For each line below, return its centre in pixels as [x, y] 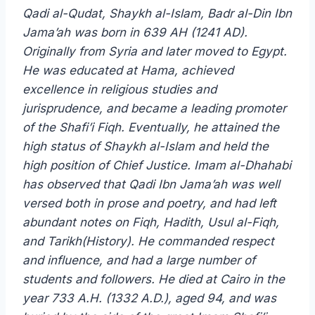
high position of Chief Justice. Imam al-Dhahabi [157, 166]
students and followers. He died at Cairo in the [154, 279]
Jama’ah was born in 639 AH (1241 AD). [135, 33]
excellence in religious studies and [120, 90]
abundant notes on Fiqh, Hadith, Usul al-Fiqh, [151, 223]
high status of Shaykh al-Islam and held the [146, 147]
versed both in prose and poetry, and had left [149, 204]
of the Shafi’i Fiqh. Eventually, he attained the [151, 128]
